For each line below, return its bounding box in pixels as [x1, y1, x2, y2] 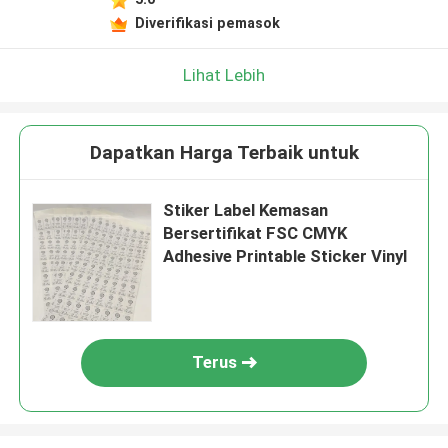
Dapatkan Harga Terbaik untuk [89, 141, 359, 165]
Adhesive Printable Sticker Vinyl [163, 246, 408, 267]
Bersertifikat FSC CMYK [163, 223, 348, 244]
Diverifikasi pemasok [134, 14, 280, 31]
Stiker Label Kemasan [163, 200, 329, 221]
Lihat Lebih [183, 64, 265, 85]
